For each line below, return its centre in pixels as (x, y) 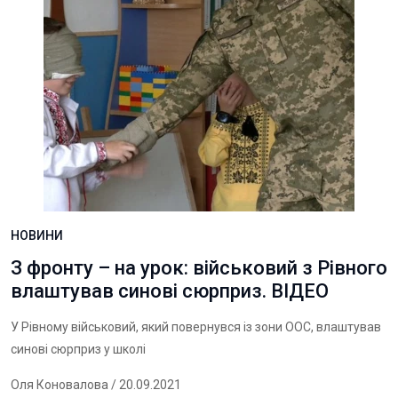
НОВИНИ (37, 235)
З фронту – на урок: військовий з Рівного (199, 268)
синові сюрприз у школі (78, 349)
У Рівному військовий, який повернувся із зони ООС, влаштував (196, 327)
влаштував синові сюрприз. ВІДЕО (170, 291)
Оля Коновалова (60, 385)
